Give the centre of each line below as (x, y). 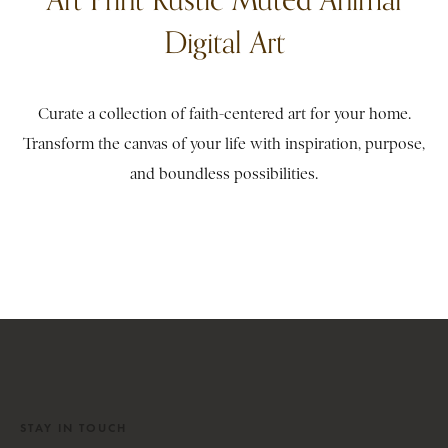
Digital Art (224, 42)
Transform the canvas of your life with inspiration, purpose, (224, 144)
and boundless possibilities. (224, 174)
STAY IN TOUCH (73, 427)
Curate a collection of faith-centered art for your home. (224, 114)
